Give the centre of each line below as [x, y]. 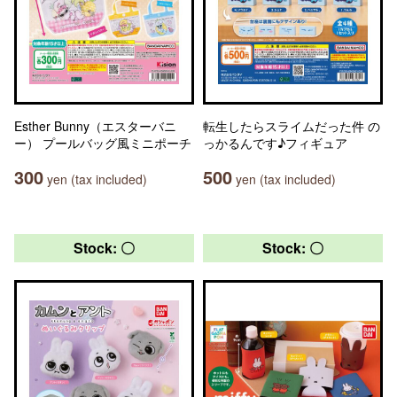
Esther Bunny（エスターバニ [95, 126]
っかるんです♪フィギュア [275, 143]
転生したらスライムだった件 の [292, 126]
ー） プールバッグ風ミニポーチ [103, 143]
